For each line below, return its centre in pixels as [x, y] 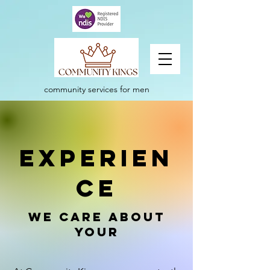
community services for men [96, 89]
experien [96, 158]
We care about [96, 217]
